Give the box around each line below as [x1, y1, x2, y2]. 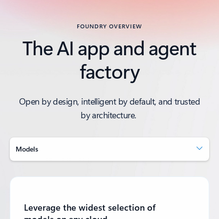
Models [16, 144, 38, 153]
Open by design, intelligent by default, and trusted [19, 95, 200, 107]
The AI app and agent [22, 34, 197, 60]
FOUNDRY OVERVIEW [77, 22, 142, 30]
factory [79, 58, 140, 84]
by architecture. [81, 109, 138, 121]
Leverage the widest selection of [24, 201, 155, 213]
